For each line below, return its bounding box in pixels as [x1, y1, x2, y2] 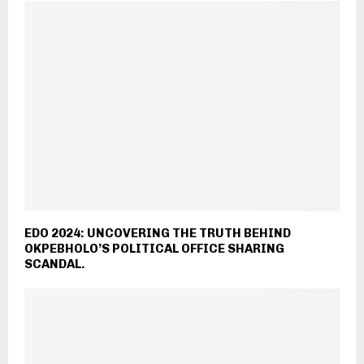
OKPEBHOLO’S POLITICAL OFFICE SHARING [24, 240, 284, 256]
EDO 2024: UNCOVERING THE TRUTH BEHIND [24, 225, 291, 240]
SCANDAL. [24, 256, 84, 271]
